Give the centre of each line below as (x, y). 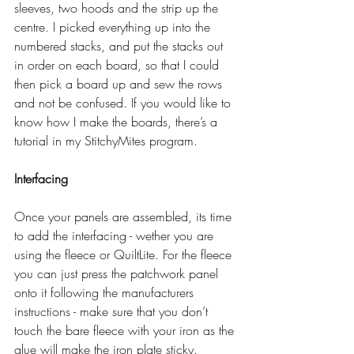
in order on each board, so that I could (119, 64)
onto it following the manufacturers (106, 292)
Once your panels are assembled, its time (125, 216)
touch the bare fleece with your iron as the (126, 330)
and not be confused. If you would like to (124, 102)
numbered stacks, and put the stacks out (121, 45)
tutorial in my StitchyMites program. (108, 140)
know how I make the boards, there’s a (118, 121)
